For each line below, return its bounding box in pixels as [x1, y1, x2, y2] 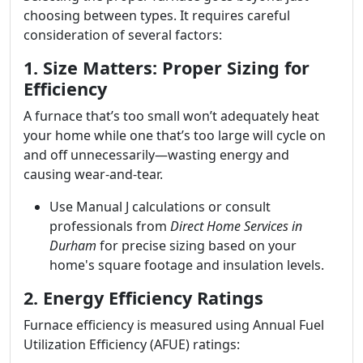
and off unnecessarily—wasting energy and [23, 146, 289, 164]
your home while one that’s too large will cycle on [23, 126, 326, 144]
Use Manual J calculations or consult [49, 198, 271, 216]
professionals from [49, 217, 170, 235]
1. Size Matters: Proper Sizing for [23, 56, 310, 79]
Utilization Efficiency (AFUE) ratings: [23, 335, 240, 353]
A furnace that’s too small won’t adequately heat [23, 107, 319, 125]
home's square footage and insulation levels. [49, 256, 324, 274]
